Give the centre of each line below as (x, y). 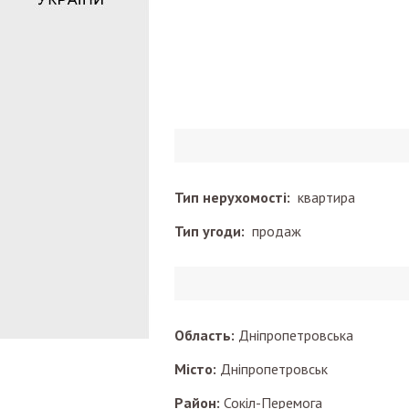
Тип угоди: (213, 231)
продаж (277, 231)
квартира (326, 197)
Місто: (195, 369)
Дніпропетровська (296, 335)
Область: (204, 335)
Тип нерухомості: (236, 197)
